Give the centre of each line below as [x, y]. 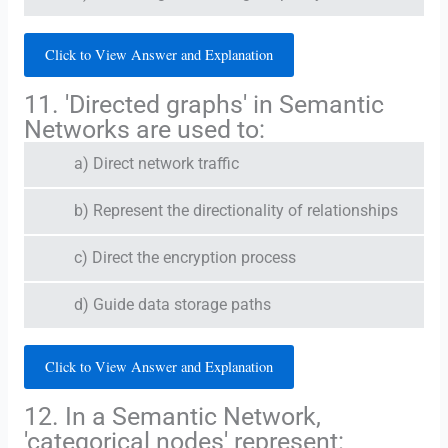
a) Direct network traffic [156, 164]
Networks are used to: [144, 130]
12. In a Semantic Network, [172, 417]
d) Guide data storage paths [172, 305]
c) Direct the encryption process [184, 258]
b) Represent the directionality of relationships [235, 211]
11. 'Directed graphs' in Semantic [203, 105]
